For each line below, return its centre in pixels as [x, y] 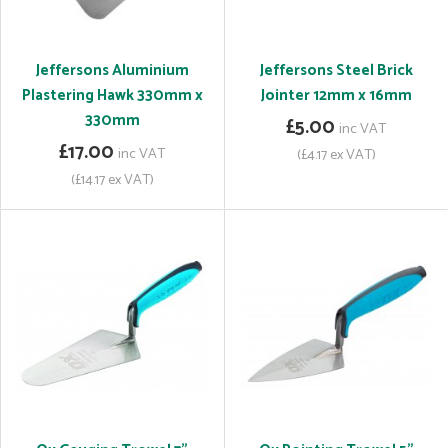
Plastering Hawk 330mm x [112, 95]
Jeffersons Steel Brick [336, 70]
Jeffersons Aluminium [112, 70]
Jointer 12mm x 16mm [336, 95]
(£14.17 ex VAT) [112, 180]
